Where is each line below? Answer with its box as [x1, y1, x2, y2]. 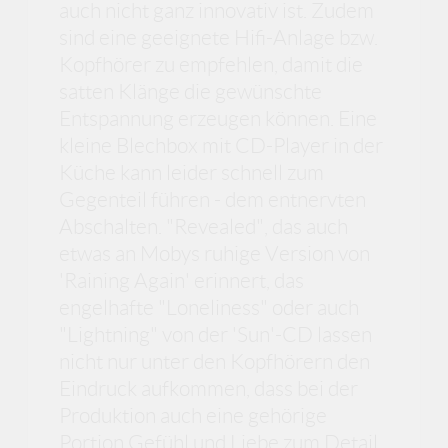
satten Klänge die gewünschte [59, 79, 323, 103]
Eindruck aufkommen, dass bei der [59, 376, 359, 400]
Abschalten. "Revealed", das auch [59, 214, 349, 238]
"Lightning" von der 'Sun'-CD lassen [59, 322, 373, 346]
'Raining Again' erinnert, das [59, 268, 305, 292]
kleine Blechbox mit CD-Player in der [59, 133, 384, 157]
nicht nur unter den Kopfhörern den [59, 349, 371, 373]
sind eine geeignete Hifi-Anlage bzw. [59, 25, 379, 49]
